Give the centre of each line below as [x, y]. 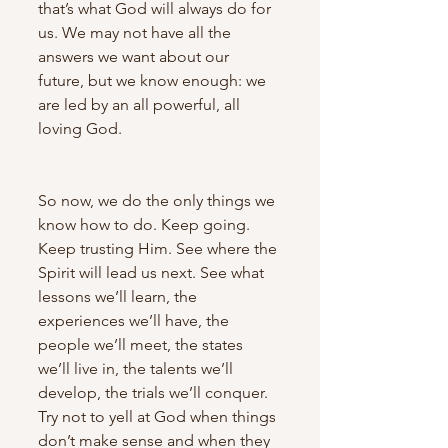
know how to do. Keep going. [146, 224]
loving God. [80, 128]
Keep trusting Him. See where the [159, 248]
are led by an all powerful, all [141, 104]
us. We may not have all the [136, 32]
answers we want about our [135, 56]
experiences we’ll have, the [135, 320]
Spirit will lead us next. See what [153, 272]
